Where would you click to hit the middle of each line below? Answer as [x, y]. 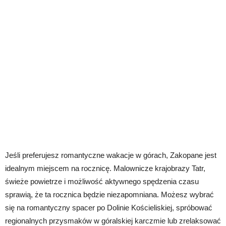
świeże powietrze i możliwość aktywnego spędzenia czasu [102, 181]
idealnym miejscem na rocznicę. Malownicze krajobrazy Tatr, [105, 168]
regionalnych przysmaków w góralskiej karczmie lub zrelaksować [113, 221]
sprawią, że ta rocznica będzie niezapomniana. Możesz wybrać [109, 194]
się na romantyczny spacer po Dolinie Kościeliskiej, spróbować [109, 208]
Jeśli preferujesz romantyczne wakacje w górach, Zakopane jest [111, 155]
